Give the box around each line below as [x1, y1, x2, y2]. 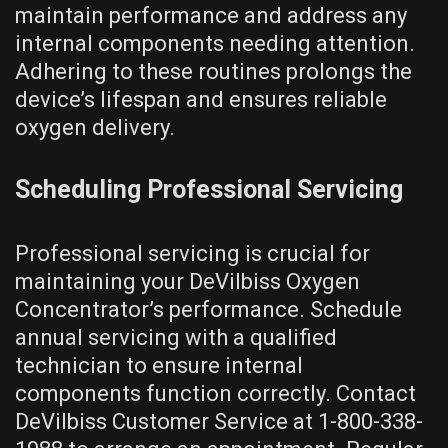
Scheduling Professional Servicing [15, 175, 403, 205]
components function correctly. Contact [15, 381, 416, 407]
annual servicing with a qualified [15, 325, 337, 351]
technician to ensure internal [15, 353, 303, 379]
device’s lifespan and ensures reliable [15, 87, 387, 113]
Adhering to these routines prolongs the [15, 59, 412, 85]
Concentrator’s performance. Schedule [15, 297, 402, 323]
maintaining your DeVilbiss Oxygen [15, 269, 360, 295]
